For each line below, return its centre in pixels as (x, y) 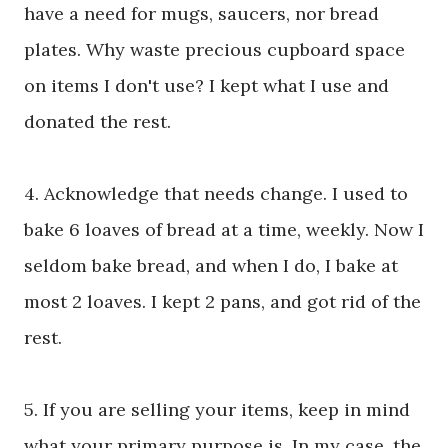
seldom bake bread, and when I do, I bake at (211, 266)
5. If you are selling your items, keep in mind (217, 410)
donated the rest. (100, 122)
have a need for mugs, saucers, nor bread (201, 14)
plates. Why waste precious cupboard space (214, 50)
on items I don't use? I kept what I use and (206, 86)
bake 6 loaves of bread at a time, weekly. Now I (224, 230)
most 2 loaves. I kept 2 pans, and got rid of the (222, 302)
